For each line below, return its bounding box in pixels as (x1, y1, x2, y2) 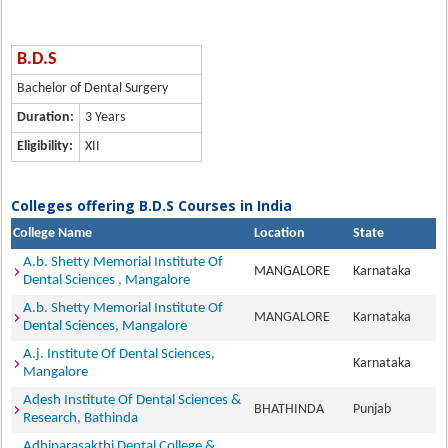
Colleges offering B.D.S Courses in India (11, 196, 293, 215)
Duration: (17, 110, 75, 125)
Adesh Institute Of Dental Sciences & (23, 393, 242, 408)
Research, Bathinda (23, 411, 139, 426)
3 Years (85, 110, 126, 125)
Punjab (353, 402, 398, 417)
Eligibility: (17, 139, 74, 154)
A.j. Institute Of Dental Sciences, (23, 347, 216, 362)
